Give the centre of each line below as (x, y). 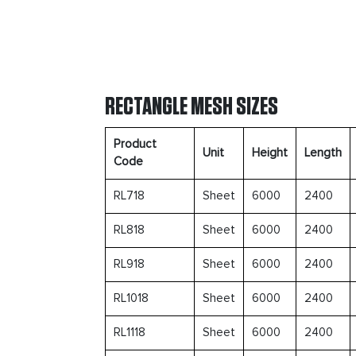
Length (323, 153)
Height (270, 153)
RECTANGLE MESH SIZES (192, 106)
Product (135, 144)
